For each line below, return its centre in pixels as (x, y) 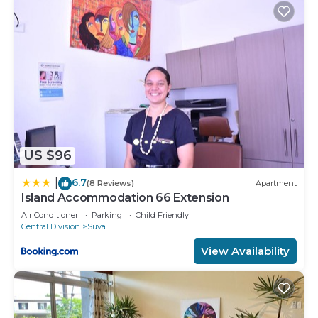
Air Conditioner (50, 215)
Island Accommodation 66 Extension (125, 197)
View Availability (245, 251)
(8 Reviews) (110, 183)
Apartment (276, 183)
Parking (107, 215)
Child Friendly (162, 215)
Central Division (51, 226)
